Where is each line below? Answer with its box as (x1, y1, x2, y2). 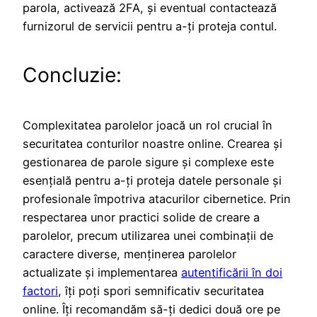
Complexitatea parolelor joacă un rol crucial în (23, 117, 272, 132)
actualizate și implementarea (23, 265, 181, 279)
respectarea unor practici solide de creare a (23, 209, 260, 224)
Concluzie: (23, 63, 122, 88)
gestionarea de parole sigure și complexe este (23, 154, 274, 169)
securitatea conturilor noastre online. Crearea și (23, 136, 282, 151)
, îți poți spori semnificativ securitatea (58, 283, 264, 298)
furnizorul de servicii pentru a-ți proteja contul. (23, 18, 277, 33)
